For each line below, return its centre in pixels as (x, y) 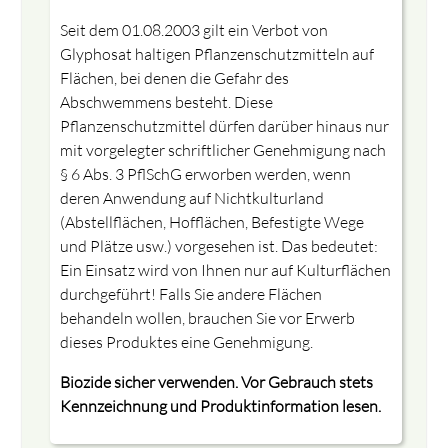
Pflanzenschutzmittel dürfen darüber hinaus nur (224, 125)
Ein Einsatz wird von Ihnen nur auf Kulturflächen (225, 269)
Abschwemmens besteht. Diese (166, 101)
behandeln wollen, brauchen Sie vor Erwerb (207, 317)
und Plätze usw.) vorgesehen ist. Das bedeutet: (218, 245)
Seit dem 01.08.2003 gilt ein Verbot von (193, 29)
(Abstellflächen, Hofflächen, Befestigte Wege (211, 221)
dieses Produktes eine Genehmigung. (186, 341)
